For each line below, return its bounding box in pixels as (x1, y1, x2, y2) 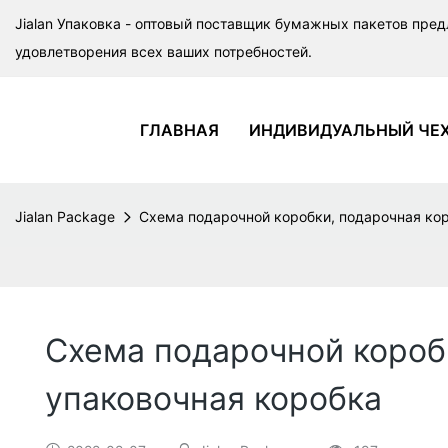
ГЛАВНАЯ (139, 120, 219, 140)
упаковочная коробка (45, 379, 382, 419)
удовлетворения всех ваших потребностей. (15, 43, 312, 60)
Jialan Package (15, 208, 115, 225)
